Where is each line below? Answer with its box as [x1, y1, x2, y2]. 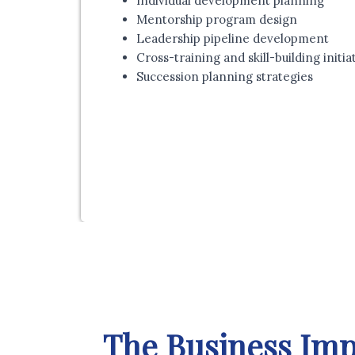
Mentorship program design [136, 12, 297, 28]
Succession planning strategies [136, 69, 313, 85]
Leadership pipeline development [136, 31, 329, 47]
